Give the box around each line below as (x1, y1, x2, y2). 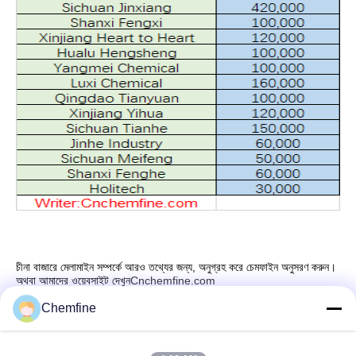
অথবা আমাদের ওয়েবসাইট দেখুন (16, 274, 130, 287)
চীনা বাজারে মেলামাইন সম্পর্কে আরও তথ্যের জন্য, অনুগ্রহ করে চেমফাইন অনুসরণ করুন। (16, 261, 336, 273)
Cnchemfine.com (130, 274, 215, 287)
